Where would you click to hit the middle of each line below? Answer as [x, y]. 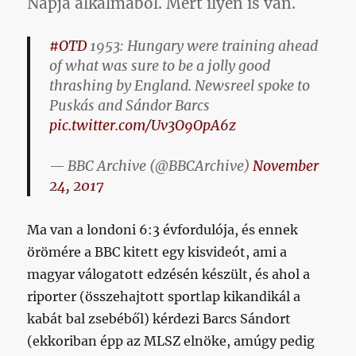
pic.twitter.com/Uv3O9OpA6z [143, 126]
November [286, 166]
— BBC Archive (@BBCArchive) [151, 166]
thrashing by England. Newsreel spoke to [180, 86]
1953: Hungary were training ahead [203, 46]
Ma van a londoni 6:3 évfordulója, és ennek [163, 229]
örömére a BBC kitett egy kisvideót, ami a [157, 252]
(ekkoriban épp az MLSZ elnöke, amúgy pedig [171, 341]
